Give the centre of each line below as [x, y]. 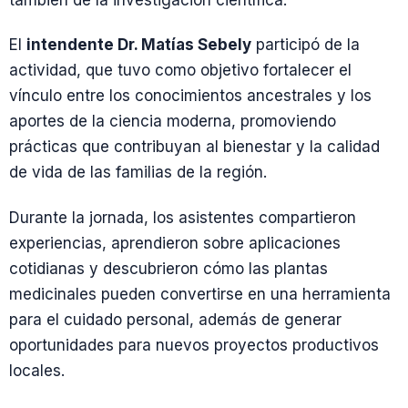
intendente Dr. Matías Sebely [139, 45]
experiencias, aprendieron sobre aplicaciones [175, 243]
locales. [37, 370]
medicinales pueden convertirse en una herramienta [200, 294]
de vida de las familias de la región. [138, 173]
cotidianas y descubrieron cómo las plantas [168, 268]
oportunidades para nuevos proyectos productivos [194, 345]
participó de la [306, 45]
